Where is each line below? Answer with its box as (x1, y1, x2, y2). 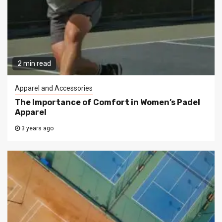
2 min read (17, 59, 51, 68)
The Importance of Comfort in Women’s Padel (15, 98, 200, 108)
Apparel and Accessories (15, 84, 93, 93)
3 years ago (20, 125, 54, 132)
